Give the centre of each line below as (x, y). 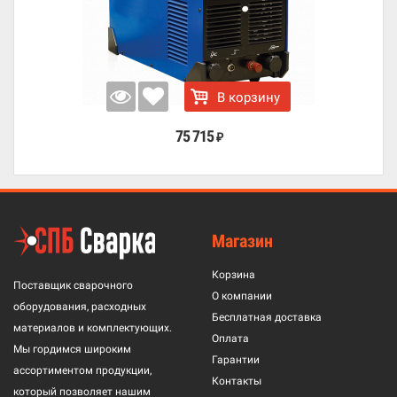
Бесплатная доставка (267, 317)
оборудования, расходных (80, 307)
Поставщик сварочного (73, 285)
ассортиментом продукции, (82, 370)
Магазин (242, 241)
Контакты (237, 381)
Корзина (234, 275)
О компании (242, 296)
